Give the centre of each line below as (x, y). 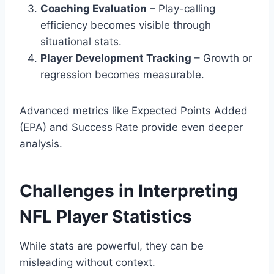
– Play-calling (181, 9)
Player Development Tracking (116, 58)
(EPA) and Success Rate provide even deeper (131, 128)
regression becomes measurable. (122, 75)
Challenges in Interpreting (129, 191)
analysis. (41, 144)
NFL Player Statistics (106, 217)
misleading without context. (87, 263)
